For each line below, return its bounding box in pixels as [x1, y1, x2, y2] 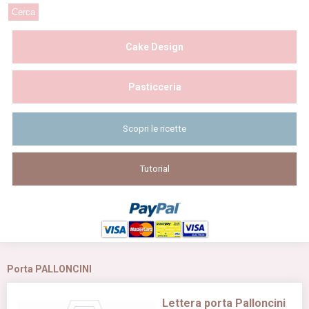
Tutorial [139, 163, 170, 175]
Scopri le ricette [123, 123, 186, 134]
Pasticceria [128, 81, 181, 92]
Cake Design [126, 41, 183, 52]
